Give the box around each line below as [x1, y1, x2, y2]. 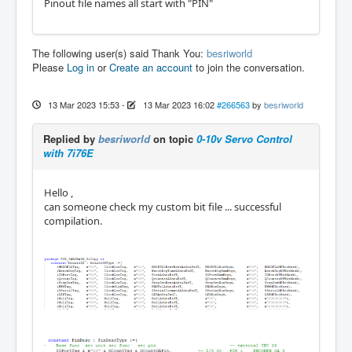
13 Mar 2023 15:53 [47, 97, 119, 111]
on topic [150, 130, 196, 146]
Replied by [43, 130, 98, 146]
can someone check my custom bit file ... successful [44, 199, 281, 214]
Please [32, 59, 67, 75]
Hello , [44, 185, 73, 200]
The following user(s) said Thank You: [32, 45, 207, 60]
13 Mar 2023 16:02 [142, 97, 214, 111]
